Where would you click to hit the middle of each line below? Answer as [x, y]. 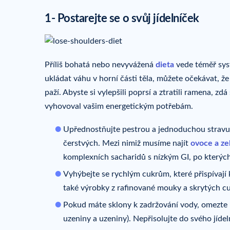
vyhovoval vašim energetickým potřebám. [119, 106]
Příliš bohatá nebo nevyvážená [100, 64]
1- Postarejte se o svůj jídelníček [122, 19]
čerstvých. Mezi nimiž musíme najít [126, 143]
